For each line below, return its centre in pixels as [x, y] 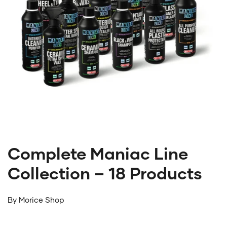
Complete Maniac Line [98, 153]
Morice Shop [42, 199]
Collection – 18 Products [105, 173]
